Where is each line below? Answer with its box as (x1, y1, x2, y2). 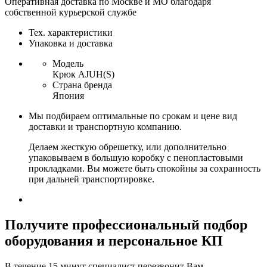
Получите (5, 217, 69, 233)
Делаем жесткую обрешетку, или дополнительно (29, 142, 226, 153)
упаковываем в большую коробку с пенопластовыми (29, 153, 243, 163)
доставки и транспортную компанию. (29, 122, 182, 132)
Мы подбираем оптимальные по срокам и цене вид (29, 111, 237, 122)
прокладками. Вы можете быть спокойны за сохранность (29, 163, 260, 174)
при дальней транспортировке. (29, 174, 154, 185)
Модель (52, 58, 83, 69)
